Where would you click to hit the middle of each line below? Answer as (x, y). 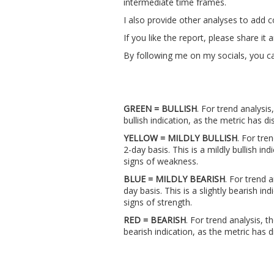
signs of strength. (158, 202)
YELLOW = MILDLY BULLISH (180, 138)
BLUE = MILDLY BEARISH (174, 179)
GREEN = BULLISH (160, 109)
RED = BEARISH (155, 220)
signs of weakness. (161, 161)
